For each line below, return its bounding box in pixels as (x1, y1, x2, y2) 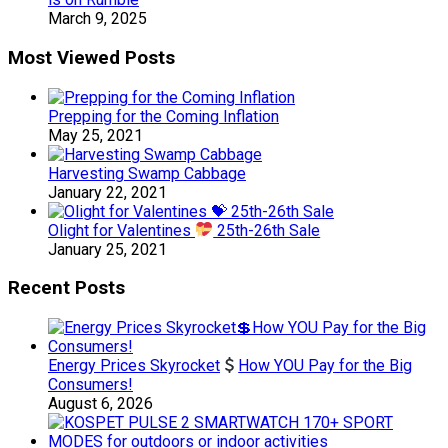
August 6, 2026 (48, 394, 153, 414)
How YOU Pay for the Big (238, 356, 413, 376)
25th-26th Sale (213, 220, 321, 240)
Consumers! (48, 375, 133, 395)
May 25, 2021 (48, 125, 143, 145)
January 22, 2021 (48, 182, 167, 202)
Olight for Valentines (48, 220, 195, 240)
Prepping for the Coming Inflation (48, 106, 279, 126)
